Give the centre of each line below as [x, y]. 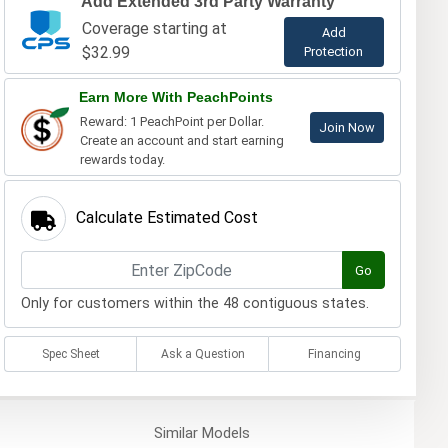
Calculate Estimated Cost [166, 218]
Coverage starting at [154, 29]
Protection [334, 52]
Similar [175, 433]
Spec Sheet [70, 354]
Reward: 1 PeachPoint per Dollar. [171, 122]
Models [223, 433]
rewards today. [122, 160]
